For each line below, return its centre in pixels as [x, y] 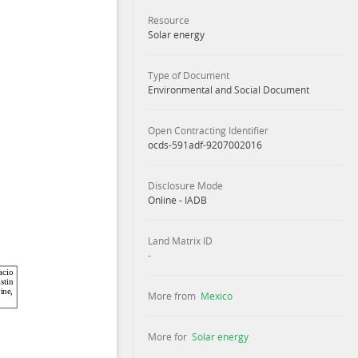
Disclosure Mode [185, 185]
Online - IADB [177, 200]
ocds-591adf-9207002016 [205, 145]
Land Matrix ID [180, 241]
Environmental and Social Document [228, 89]
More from [171, 296]
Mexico [216, 296]
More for [167, 336]
